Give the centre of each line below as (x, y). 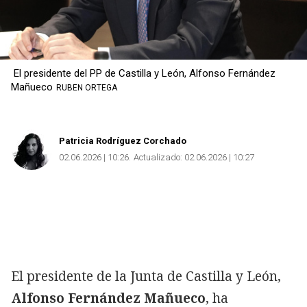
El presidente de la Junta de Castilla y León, (146, 276)
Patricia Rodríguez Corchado (123, 140)
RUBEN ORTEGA (87, 87)
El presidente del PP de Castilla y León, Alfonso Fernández (143, 73)
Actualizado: (158, 157)
